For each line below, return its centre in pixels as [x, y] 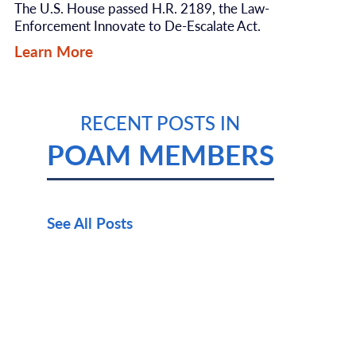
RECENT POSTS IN [161, 122]
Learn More [53, 52]
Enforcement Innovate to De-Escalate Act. [137, 25]
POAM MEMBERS [160, 153]
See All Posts [89, 222]
